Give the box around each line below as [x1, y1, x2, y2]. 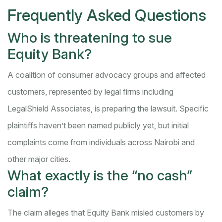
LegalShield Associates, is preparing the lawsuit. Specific [7, 104, 209, 114]
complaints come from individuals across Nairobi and [7, 137, 195, 148]
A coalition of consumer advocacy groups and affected [7, 70, 206, 80]
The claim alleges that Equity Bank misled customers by [7, 208, 204, 218]
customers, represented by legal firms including [7, 87, 173, 97]
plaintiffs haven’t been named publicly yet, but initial [7, 120, 189, 131]
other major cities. [7, 154, 70, 165]
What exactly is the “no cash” [7, 167, 192, 184]
